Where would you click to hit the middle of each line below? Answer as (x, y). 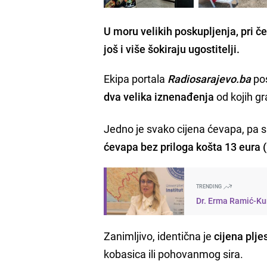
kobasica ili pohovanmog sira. (174, 254)
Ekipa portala (136, 78)
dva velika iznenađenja (159, 96)
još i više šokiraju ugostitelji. (172, 49)
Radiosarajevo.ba (209, 78)
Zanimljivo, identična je (159, 236)
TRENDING (210, 186)
